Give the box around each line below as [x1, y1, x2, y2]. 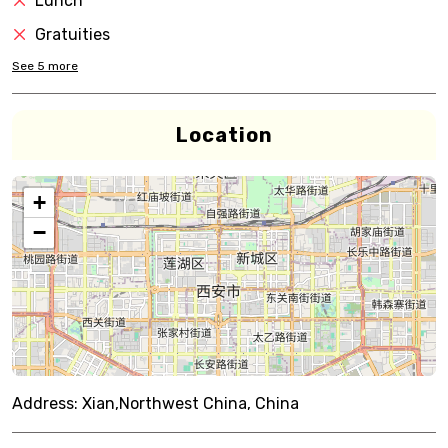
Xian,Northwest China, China [82, 394, 299, 413]
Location [175, 123, 273, 147]
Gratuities [35, 25, 110, 44]
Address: [12, 394, 78, 413]
